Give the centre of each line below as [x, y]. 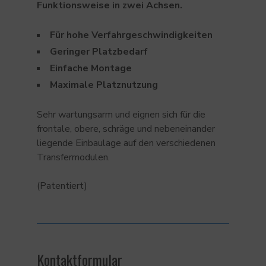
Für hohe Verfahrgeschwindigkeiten [132, 35]
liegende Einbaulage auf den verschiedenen [126, 143]
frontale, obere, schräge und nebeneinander [126, 129]
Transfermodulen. [74, 157]
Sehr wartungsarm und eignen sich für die [121, 114]
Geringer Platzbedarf [99, 51]
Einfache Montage [91, 68]
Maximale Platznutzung [104, 85]
